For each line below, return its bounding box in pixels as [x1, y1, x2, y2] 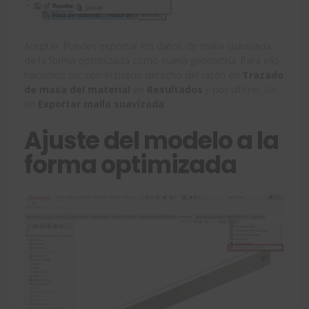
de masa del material [24, 82, 130, 96]
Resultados [147, 82, 203, 96]
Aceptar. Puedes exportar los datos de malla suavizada [24, 39, 271, 52]
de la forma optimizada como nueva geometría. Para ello [24, 53, 279, 67]
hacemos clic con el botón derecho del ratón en [24, 68, 242, 81]
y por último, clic [203, 82, 278, 96]
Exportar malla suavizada [38, 97, 164, 110]
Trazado [242, 68, 283, 81]
